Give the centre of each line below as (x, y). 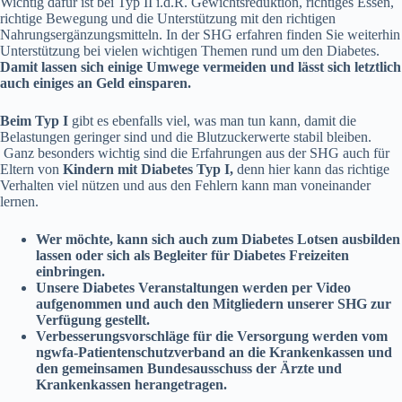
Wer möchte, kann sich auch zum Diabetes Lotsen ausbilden (218, 240)
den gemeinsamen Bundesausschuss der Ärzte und (189, 369)
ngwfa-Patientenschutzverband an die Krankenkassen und (214, 353)
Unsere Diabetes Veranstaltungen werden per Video (193, 288)
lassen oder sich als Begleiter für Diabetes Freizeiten (192, 256)
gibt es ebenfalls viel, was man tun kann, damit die (212, 121)
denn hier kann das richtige (311, 170)
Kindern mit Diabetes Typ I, (148, 170)
